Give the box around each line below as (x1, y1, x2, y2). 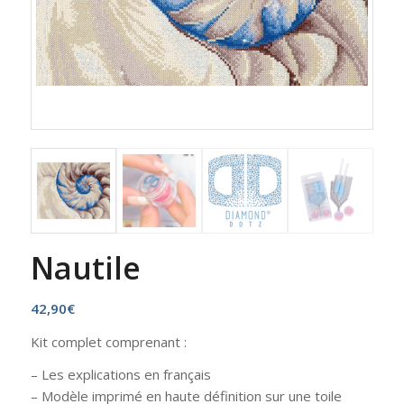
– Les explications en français (30, 365, 211, 384)
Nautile (30, 246, 141, 289)
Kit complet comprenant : (30, 332, 187, 351)
